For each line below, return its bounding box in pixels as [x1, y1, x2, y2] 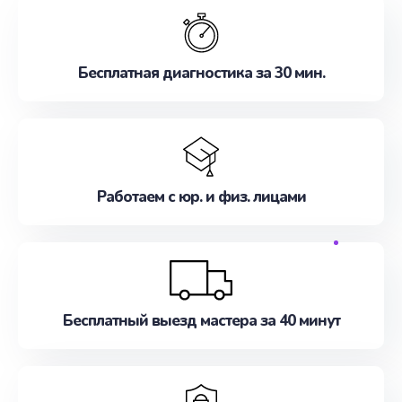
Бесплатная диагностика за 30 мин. [77, 63, 325, 83]
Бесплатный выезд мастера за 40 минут [62, 310, 340, 331]
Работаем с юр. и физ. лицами [96, 187, 306, 207]
